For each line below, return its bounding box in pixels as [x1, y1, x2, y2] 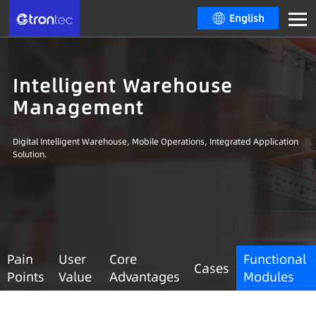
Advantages [109, 268, 180, 286]
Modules [243, 268, 294, 286]
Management [12, 95, 144, 121]
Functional [243, 250, 306, 268]
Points [7, 268, 44, 286]
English [229, 11, 265, 25]
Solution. [12, 148, 47, 160]
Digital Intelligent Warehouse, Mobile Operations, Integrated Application [12, 135, 298, 147]
